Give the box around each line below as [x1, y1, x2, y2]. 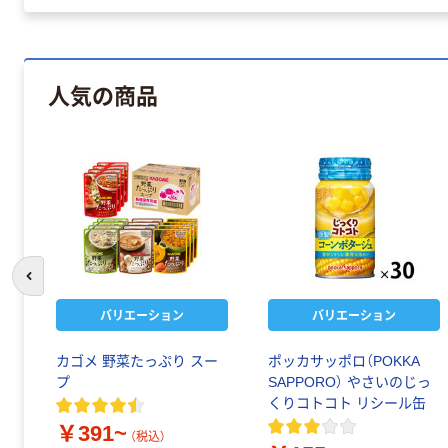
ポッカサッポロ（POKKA [268, 353, 420, 370]
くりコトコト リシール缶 [268, 395, 426, 412]
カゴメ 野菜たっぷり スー [56, 353, 218, 370]
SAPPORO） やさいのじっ [268, 374, 431, 391]
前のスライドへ [27, 277, 118, 293]
